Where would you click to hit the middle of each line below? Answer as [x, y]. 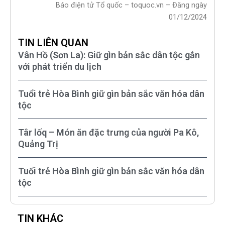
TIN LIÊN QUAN [53, 42]
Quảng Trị [38, 144]
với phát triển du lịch [60, 66]
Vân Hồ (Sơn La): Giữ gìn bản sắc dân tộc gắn [109, 55]
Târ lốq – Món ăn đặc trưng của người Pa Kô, [108, 132]
